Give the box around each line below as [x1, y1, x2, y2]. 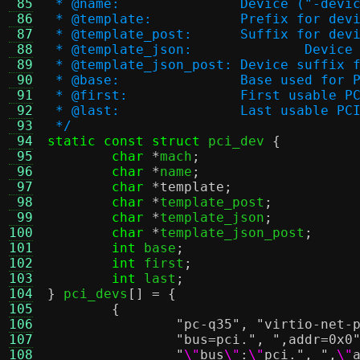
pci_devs [55, 286, 128, 301]
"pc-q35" [176, 317, 240, 332]
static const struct [47, 133, 200, 149]
